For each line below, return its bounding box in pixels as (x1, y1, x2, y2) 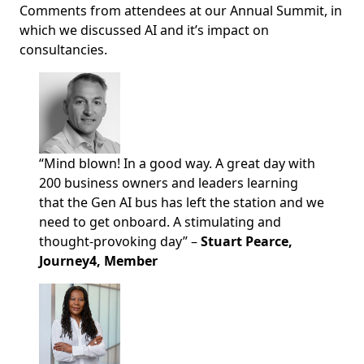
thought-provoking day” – (39, 232, 201, 251)
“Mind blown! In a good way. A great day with (39, 154, 315, 173)
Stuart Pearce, (201, 232, 292, 251)
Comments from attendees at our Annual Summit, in (19, 2, 342, 20)
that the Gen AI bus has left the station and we (39, 193, 324, 212)
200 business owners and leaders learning (39, 174, 298, 193)
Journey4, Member (39, 252, 158, 271)
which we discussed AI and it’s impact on (19, 21, 269, 40)
